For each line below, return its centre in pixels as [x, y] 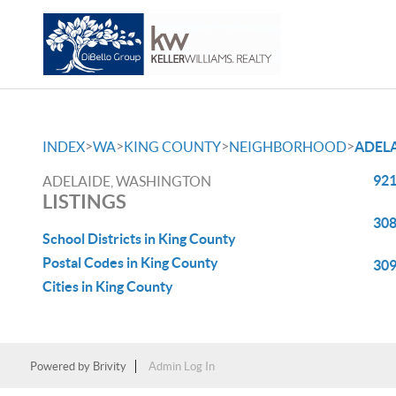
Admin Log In [181, 366]
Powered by [61, 366]
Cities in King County [108, 286]
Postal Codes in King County [130, 263]
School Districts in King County [139, 239]
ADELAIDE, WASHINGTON [127, 181]
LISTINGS [84, 201]
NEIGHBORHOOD [288, 147]
